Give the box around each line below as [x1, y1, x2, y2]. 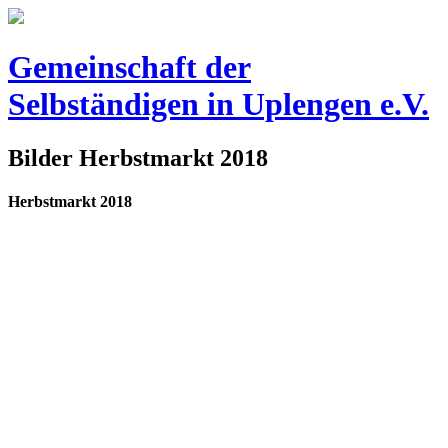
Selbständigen [8, 86, 199, 123]
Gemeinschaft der [8, 49, 251, 86]
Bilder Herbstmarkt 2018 [8, 144, 268, 171]
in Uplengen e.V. [199, 86, 429, 123]
